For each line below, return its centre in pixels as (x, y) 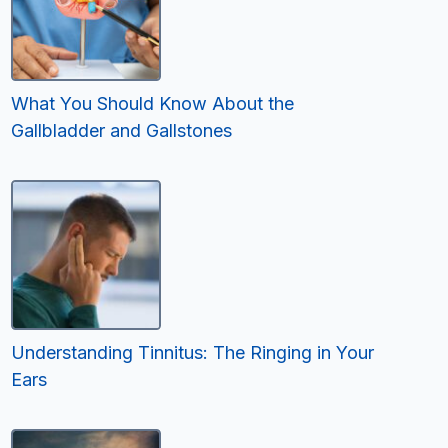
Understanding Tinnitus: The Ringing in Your (193, 352)
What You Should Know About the (153, 103)
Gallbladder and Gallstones (122, 130)
